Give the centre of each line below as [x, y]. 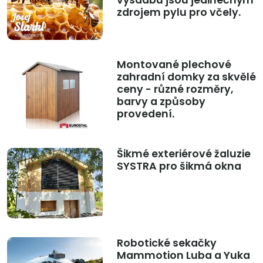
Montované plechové [174, 65]
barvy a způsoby [161, 102]
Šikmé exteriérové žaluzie [183, 154]
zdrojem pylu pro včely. [178, 13]
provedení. [145, 114]
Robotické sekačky [166, 243]
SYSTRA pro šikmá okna [179, 166]
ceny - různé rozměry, [175, 90]
